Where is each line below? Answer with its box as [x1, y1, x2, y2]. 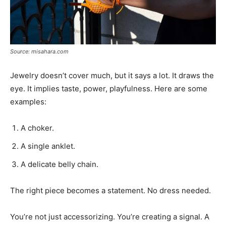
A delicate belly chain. [21, 159, 98, 169]
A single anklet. [21, 141, 75, 151]
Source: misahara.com [10, 48, 69, 55]
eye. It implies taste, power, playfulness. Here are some [10, 84, 207, 94]
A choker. [21, 123, 54, 133]
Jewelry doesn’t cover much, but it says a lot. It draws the [10, 71, 214, 81]
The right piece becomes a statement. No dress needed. [10, 186, 211, 196]
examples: [10, 97, 46, 107]
